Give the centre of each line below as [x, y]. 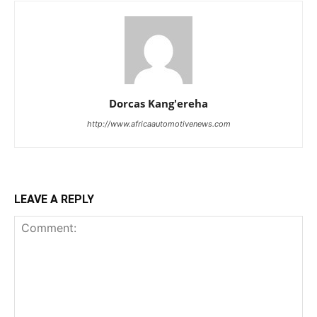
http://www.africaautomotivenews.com [158, 124]
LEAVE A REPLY [54, 200]
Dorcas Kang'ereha [158, 104]
